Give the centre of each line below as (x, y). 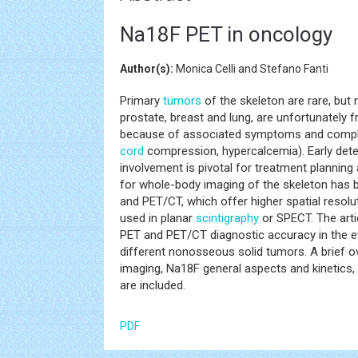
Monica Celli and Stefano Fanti (251, 69)
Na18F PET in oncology (226, 34)
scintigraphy (227, 218)
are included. (153, 285)
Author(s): (147, 69)
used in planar (158, 218)
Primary (141, 101)
